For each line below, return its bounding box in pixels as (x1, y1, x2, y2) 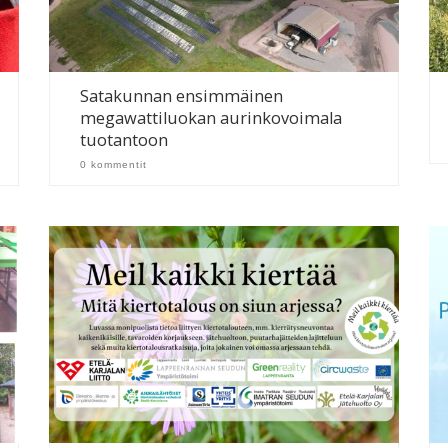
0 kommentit (80, 158, 148, 170)
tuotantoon (80, 129, 169, 152)
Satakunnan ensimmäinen (80, 85, 284, 108)
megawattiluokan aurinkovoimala (80, 107, 343, 130)
